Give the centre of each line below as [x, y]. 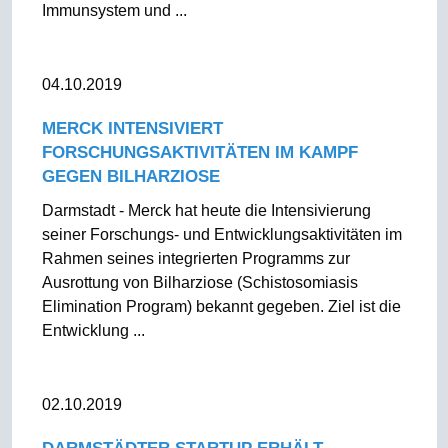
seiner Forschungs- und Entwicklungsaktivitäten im [221, 234]
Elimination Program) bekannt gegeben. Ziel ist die [221, 306]
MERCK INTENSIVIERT [132, 128]
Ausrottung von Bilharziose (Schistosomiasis [199, 282]
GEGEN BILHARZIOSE [130, 176]
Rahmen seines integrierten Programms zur [195, 258]
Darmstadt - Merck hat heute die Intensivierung [206, 210]
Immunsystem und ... [114, 10]
